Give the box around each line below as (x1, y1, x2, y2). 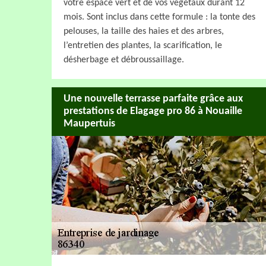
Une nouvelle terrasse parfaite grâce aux (64, 93, 243, 105)
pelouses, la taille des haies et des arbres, (64, 26, 224, 36)
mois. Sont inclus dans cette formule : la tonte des (64, 12, 255, 22)
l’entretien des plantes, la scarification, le (64, 40, 222, 50)
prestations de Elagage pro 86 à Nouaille (64, 106, 242, 118)
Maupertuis (64, 118, 115, 130)
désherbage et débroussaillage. (64, 55, 184, 65)
